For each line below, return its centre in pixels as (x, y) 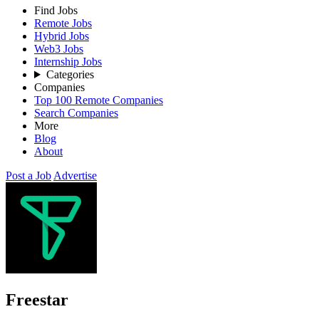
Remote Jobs (63, 23)
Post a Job (28, 176)
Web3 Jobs (59, 49)
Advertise (75, 176)
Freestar (37, 299)
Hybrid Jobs (62, 36)
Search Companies (76, 113)
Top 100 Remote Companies (99, 100)
